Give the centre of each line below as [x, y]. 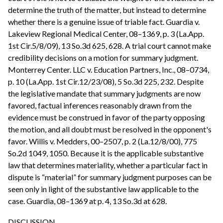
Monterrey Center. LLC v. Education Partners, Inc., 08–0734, [109, 70]
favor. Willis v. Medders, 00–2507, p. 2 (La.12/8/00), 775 [103, 141]
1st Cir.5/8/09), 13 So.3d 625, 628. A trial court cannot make [110, 46]
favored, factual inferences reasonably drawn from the [100, 106]
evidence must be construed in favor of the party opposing [107, 117]
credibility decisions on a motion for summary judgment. [103, 58]
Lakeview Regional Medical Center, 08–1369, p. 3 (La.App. [106, 34]
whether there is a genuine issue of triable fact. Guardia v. [104, 22]
